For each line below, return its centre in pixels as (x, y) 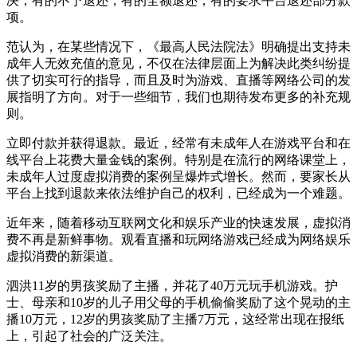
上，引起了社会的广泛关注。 (89, 335)
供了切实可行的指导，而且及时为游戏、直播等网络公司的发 (178, 80)
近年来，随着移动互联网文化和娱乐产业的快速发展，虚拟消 (178, 222)
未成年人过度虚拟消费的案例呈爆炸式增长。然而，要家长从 (178, 176)
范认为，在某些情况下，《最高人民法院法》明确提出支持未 (178, 46)
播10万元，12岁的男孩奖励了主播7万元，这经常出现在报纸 (175, 319)
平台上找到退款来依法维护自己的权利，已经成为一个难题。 (178, 193)
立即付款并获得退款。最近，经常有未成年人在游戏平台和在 (178, 143)
